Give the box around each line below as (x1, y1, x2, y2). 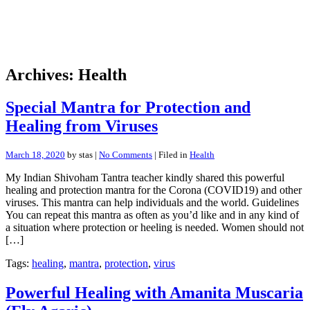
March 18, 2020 (6, 149, 65, 160)
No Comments (99, 149, 152, 160)
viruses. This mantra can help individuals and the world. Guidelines (6, 196, 299, 208)
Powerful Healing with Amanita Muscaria (6, 283, 303, 302)
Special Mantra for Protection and (6, 98, 250, 116)
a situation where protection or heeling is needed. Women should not (6, 221, 304, 233)
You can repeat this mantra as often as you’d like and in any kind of (6, 208, 299, 221)
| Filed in (152, 149, 190, 160)
